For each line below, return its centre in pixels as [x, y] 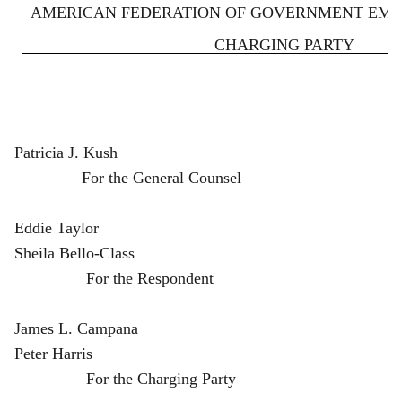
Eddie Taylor [57, 227]
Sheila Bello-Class [74, 253]
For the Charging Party [125, 378]
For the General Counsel [128, 177]
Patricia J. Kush [66, 152]
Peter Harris [53, 353]
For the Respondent [114, 278]
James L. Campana [76, 328]
